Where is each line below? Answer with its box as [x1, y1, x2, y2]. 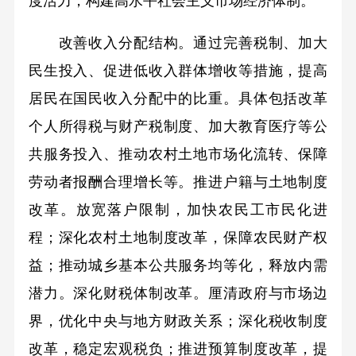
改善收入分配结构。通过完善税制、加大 [28, 35, 328, 52]
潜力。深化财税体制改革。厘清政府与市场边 [28, 285, 328, 302]
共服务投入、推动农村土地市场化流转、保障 [28, 146, 328, 163]
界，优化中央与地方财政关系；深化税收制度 [28, 313, 328, 330]
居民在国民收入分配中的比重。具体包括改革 [28, 91, 328, 107]
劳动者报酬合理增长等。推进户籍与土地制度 [28, 174, 328, 191]
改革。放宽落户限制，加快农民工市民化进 [28, 202, 328, 219]
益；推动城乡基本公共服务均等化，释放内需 [28, 257, 328, 274]
